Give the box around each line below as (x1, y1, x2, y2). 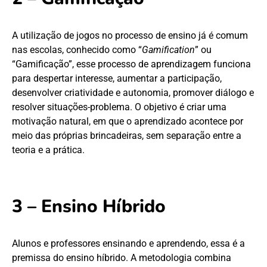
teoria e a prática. (12, 144, 85, 156)
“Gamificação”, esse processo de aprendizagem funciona (12, 58, 251, 70)
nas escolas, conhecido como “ (12, 44, 142, 56)
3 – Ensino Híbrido (12, 194, 166, 219)
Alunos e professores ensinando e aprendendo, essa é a (12, 238, 245, 250)
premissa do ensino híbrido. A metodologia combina (12, 252, 231, 264)
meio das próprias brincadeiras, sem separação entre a (12, 130, 241, 142)
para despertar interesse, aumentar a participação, (12, 73, 222, 85)
